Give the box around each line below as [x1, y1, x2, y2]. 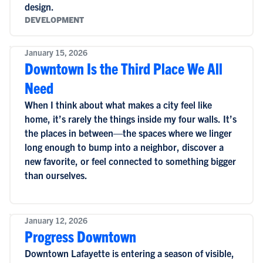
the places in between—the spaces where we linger [24, 127, 232, 139]
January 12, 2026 [24, 215, 87, 225]
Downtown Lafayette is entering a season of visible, [24, 247, 234, 259]
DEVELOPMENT [24, 14, 84, 25]
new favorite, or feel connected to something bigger [24, 155, 236, 167]
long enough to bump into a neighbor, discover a [24, 141, 224, 153]
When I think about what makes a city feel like [24, 99, 212, 110]
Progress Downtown [24, 227, 136, 245]
